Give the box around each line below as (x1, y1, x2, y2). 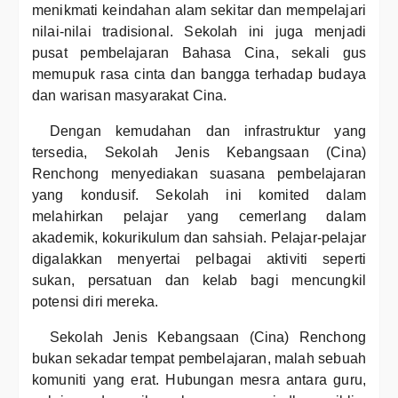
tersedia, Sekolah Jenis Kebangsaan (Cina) (32, 145, 366, 160)
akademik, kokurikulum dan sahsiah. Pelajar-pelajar (32, 230, 366, 245)
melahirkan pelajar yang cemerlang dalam (32, 209, 366, 224)
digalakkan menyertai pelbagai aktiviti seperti (32, 251, 366, 267)
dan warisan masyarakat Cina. (32, 88, 227, 103)
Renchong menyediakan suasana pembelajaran (32, 166, 366, 181)
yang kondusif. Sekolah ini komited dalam (32, 187, 366, 203)
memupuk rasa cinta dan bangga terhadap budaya (32, 67, 366, 82)
